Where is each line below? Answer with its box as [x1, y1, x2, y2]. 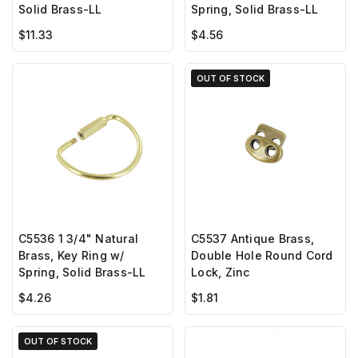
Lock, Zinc [191, 265, 250, 280]
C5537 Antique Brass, [191, 232, 314, 246]
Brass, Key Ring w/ [18, 249, 125, 263]
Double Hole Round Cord [191, 249, 333, 263]
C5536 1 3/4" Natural [18, 232, 138, 246]
